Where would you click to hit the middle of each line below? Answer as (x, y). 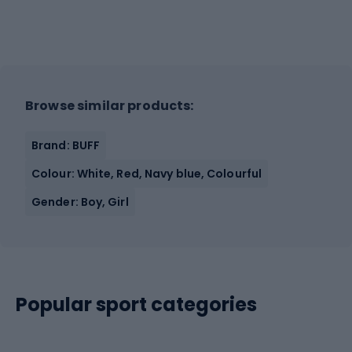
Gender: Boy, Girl (80, 202)
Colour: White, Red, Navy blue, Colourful (147, 174)
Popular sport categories (136, 304)
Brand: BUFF (66, 145)
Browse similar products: (110, 106)
